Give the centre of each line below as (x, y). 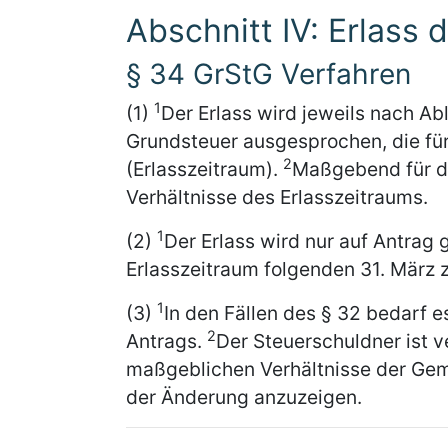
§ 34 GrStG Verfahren (268, 74)
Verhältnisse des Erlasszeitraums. (277, 197)
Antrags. (166, 341)
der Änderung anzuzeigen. (244, 397)
